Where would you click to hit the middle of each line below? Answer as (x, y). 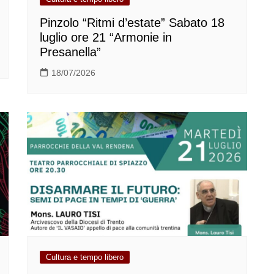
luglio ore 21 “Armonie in (106, 38)
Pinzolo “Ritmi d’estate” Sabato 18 (132, 23)
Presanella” (70, 52)
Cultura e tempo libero (85, 257)
